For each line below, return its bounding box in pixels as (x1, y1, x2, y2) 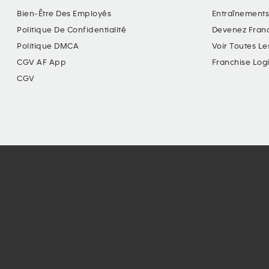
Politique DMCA (17, 42, 79, 50)
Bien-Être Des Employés (17, 10, 111, 18)
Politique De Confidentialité (17, 26, 126, 34)
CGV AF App (17, 58, 66, 67)
